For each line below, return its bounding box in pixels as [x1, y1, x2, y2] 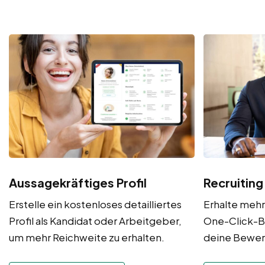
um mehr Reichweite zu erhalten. [9, 230, 166, 244]
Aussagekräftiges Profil [9, 174, 147, 190]
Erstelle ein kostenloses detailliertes [9, 197, 182, 211]
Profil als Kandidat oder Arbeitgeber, [9, 214, 182, 227]
